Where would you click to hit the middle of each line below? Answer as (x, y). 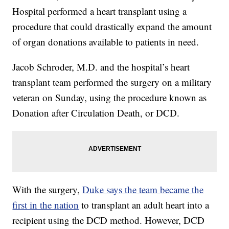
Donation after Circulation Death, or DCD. (96, 113)
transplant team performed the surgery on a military (112, 82)
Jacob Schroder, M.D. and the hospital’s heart (101, 67)
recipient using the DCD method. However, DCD (109, 220)
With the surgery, (48, 190)
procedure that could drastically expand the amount (112, 27)
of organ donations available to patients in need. (106, 42)
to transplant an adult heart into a (145, 205)
